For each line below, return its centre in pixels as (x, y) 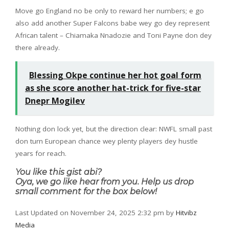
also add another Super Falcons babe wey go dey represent (112, 23)
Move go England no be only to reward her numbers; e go (110, 11)
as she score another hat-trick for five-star (113, 88)
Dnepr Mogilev (55, 101)
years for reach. (41, 154)
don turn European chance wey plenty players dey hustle (107, 141)
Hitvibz (186, 213)
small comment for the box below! (86, 192)
